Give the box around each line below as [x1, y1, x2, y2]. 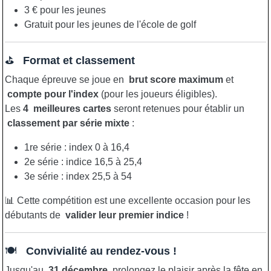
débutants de [5, 209, 65, 220]
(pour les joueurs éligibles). [99, 88, 222, 99]
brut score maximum [129, 74, 223, 85]
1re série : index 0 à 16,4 [24, 142, 129, 152]
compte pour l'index [7, 88, 99, 99]
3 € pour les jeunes [24, 4, 106, 15]
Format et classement [23, 54, 135, 67]
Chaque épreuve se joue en [5, 74, 129, 85]
